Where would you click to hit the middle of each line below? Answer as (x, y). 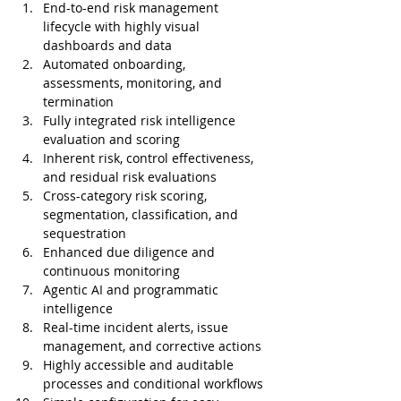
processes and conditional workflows (153, 383)
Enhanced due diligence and (131, 252)
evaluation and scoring (111, 139)
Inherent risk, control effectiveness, (150, 158)
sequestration (85, 233)
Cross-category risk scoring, (127, 195)
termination (78, 101)
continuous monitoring (111, 270)
